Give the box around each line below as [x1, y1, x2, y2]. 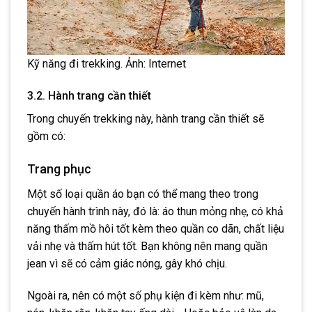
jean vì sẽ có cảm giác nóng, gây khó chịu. [27, 256, 230, 270]
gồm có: [27, 129, 65, 143]
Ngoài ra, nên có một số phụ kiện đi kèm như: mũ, [27, 288, 264, 302]
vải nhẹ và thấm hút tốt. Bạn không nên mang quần [27, 239, 267, 253]
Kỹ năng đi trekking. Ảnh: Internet [27, 57, 186, 71]
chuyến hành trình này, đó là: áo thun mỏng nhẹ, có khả [27, 204, 283, 218]
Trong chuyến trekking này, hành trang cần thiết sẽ [27, 111, 264, 125]
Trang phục [27, 161, 91, 176]
